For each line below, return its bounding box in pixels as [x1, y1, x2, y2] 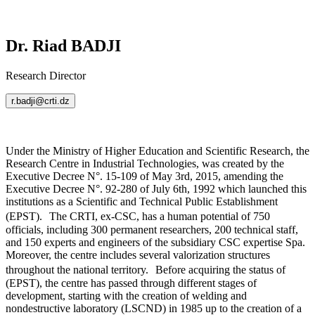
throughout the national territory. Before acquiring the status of [6, 264, 285, 276]
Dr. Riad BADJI [6, 37, 121, 56]
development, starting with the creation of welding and [6, 290, 247, 302]
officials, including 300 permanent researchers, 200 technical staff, [6, 224, 298, 236]
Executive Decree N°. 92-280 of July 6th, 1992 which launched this [6, 183, 307, 195]
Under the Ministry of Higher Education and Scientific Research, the [6, 145, 309, 157]
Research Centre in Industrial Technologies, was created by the [6, 157, 284, 170]
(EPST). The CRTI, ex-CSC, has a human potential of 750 [6, 210, 270, 223]
